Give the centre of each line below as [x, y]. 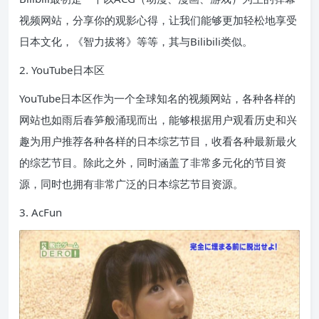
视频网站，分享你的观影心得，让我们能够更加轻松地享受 [158, 20]
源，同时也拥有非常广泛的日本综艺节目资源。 [131, 184]
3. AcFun [41, 212]
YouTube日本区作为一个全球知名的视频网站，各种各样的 [157, 98]
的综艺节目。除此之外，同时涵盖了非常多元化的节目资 [153, 162]
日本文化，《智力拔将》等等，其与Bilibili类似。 [136, 41]
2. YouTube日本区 [62, 70]
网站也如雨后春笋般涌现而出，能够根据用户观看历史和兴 [158, 120]
